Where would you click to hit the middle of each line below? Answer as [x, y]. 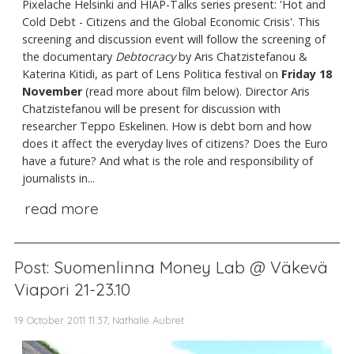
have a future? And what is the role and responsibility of [168, 161]
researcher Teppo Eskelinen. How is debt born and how [167, 126]
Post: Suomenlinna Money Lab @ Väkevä [171, 267]
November [52, 92]
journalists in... [58, 179]
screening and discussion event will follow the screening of [174, 40]
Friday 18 [307, 74]
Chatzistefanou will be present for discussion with [151, 109]
